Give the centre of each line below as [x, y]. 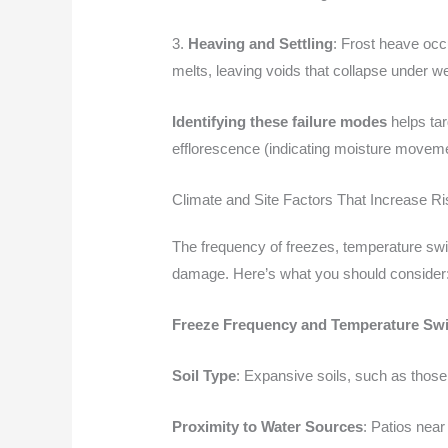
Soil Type [204, 375]
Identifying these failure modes [280, 121]
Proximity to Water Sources [268, 426]
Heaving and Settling [261, 43]
